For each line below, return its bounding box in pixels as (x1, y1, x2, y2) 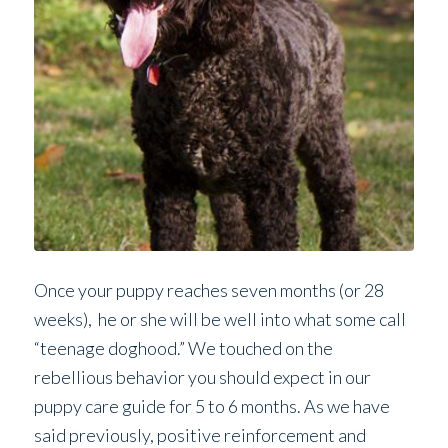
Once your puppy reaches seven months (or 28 (33, 279, 384, 302)
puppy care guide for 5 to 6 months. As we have (33, 395, 390, 418)
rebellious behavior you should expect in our (33, 366, 371, 389)
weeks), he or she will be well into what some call (33, 308, 406, 331)
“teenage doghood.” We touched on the (33, 337, 333, 360)
